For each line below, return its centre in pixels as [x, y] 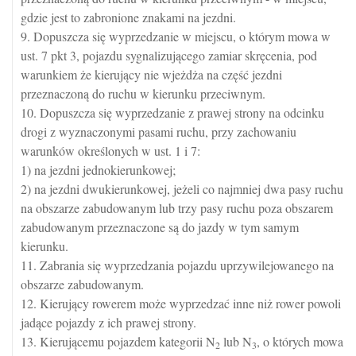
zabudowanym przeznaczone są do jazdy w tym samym [160, 227]
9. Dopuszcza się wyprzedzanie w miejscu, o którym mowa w [176, 37]
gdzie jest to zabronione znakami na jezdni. [128, 17]
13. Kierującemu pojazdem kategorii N [118, 342]
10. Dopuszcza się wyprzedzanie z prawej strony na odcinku [172, 113]
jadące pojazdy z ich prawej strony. [108, 323]
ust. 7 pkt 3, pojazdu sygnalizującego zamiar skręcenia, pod [169, 56]
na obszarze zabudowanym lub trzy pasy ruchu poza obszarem [177, 208]
